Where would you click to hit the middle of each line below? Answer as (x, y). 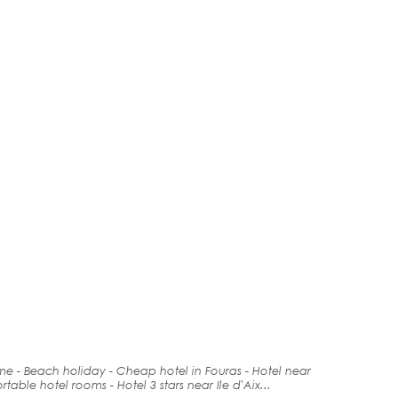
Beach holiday (65, 370)
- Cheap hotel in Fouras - (179, 370)
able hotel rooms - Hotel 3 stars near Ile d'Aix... (141, 385)
